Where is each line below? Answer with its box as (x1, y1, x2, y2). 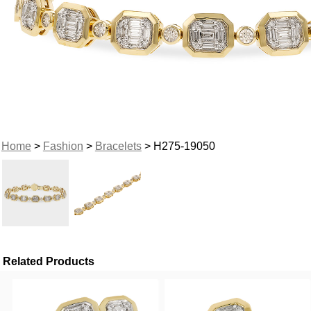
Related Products (3, 255, 95, 267)
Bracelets (94, 140, 142, 152)
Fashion (42, 140, 83, 152)
